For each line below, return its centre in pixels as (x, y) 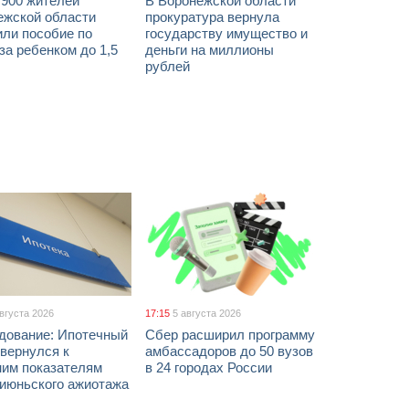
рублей (168, 66)
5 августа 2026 (207, 313)
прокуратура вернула (212, 17)
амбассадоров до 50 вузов (229, 351)
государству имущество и (226, 33)
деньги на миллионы (210, 50)
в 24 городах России (209, 367)
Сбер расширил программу (230, 335)
